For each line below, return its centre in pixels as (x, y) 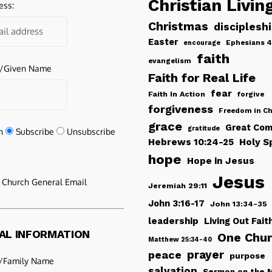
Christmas (178, 26)
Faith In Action (177, 94)
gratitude (204, 128)
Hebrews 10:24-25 (191, 142)
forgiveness (181, 109)
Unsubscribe (91, 131)
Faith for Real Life (202, 78)
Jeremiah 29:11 (178, 185)
